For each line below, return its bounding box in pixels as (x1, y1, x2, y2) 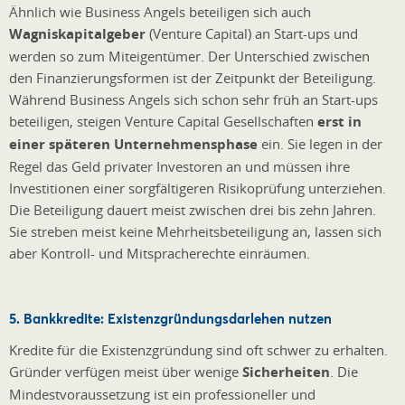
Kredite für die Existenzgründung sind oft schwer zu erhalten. (9, 341, 388, 360)
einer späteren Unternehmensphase (9, 134, 258, 154)
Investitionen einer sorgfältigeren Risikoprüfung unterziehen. (9, 178, 386, 197)
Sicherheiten (242, 363, 330, 382)
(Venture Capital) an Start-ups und (146, 24, 358, 42)
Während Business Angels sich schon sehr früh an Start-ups (9, 89, 378, 108)
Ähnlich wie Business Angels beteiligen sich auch (9, 2, 311, 21)
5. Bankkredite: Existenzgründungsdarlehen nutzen (9, 309, 332, 328)
